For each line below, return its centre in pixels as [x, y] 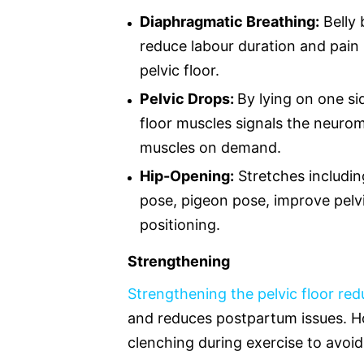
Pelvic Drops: [188, 98]
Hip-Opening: [187, 175]
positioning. [180, 224]
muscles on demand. [210, 147]
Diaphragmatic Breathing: [230, 21]
